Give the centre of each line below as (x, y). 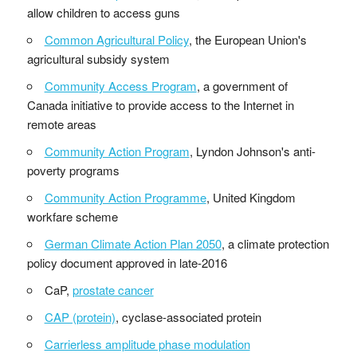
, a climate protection (275, 243)
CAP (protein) (80, 316)
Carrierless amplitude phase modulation (147, 343)
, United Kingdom (251, 197)
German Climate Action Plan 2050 (133, 243)
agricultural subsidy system (98, 58)
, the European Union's (247, 39)
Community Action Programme (125, 197)
